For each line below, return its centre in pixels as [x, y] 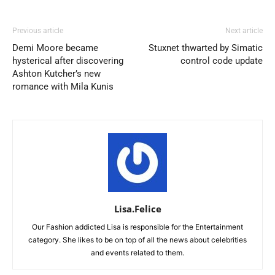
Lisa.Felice [137, 208]
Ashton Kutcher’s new [56, 73]
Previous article [38, 30]
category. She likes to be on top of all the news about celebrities [137, 239]
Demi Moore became [55, 48]
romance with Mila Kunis [63, 86]
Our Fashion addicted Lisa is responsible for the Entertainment [137, 227]
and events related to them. [137, 252]
